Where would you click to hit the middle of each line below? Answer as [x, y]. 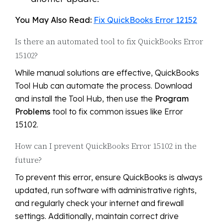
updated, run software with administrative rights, [106, 190]
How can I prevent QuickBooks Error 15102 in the [106, 146]
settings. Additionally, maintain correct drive [97, 216]
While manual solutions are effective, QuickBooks [107, 73]
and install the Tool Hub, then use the [85, 99]
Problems [33, 112]
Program [172, 99]
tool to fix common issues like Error [117, 112]
